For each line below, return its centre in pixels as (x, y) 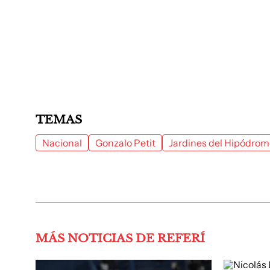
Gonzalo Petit (125, 143)
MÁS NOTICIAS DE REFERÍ (120, 238)
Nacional (62, 143)
